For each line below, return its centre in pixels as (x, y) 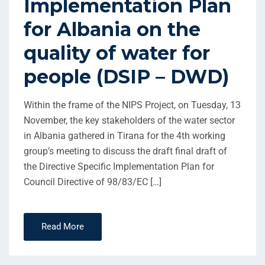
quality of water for (117, 53)
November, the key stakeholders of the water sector (129, 120)
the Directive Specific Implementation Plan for (119, 166)
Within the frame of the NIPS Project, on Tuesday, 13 (132, 105)
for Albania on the (112, 29)
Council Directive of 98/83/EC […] (93, 182)
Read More (63, 226)
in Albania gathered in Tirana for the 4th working (125, 135)
